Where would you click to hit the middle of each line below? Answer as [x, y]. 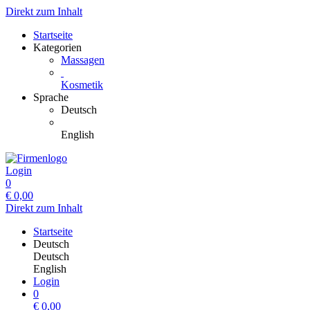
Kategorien [57, 47]
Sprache [51, 97]
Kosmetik [82, 85]
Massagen [83, 60]
